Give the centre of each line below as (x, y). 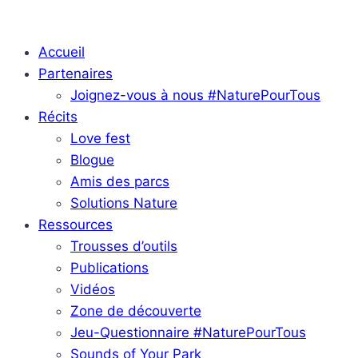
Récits (58, 117)
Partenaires (76, 74)
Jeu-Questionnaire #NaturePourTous (188, 332)
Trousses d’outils (124, 246)
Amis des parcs (120, 181)
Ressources (76, 225)
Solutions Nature (124, 203)
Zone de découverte (136, 311)
